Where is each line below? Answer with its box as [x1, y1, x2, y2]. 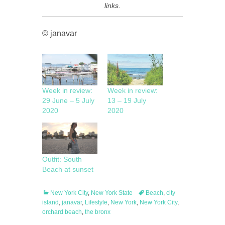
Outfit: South [42, 155, 82, 164]
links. [104, 2, 121, 10]
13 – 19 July [107, 96, 146, 105]
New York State [91, 189, 133, 197]
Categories [42, 189, 72, 196]
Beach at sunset [42, 165, 93, 174]
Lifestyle [85, 199, 107, 206]
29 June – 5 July [42, 96, 94, 105]
